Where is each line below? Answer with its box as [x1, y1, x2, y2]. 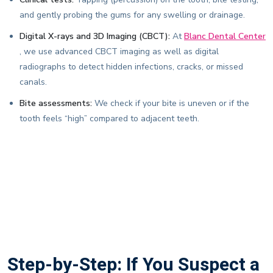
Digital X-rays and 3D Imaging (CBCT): [19, 30, 170, 43]
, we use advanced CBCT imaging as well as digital [19, 46, 219, 58]
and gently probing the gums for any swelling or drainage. [19, 9, 245, 21]
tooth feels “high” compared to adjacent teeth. [19, 113, 199, 125]
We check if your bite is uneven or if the [92, 97, 249, 110]
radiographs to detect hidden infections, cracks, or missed [19, 61, 243, 73]
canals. [19, 76, 47, 88]
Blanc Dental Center [184, 30, 266, 43]
